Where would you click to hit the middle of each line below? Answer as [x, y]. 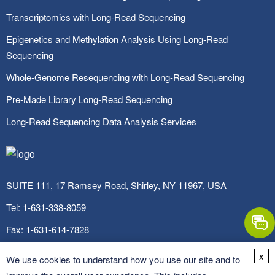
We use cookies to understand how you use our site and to [123, 259]
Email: [20, 251]
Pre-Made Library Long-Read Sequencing [89, 99]
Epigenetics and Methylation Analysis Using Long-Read [117, 39]
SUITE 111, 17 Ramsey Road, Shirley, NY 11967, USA [116, 185]
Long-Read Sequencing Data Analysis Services [101, 121]
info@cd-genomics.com [82, 251]
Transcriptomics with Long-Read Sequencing [96, 17]
